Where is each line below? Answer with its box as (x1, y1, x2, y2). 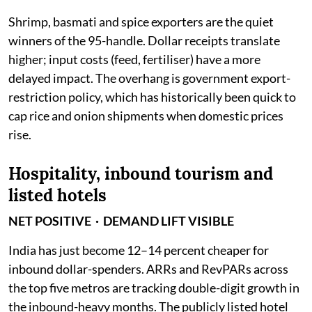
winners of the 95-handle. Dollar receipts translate (8, 32, 280, 48)
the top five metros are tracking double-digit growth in (8, 279, 299, 295)
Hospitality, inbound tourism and (8, 162, 273, 185)
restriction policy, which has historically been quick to (8, 88, 296, 104)
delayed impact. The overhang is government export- (8, 70, 290, 86)
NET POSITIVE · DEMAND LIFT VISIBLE (8, 212, 234, 228)
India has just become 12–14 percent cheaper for (8, 242, 269, 258)
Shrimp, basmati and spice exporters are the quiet (8, 13, 274, 29)
